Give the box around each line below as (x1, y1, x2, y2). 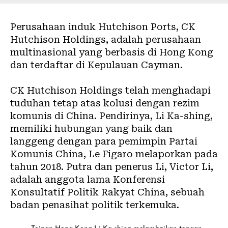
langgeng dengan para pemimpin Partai (10, 135, 197, 147)
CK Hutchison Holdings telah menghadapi (10, 84, 211, 96)
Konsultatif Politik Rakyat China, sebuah (10, 186, 205, 197)
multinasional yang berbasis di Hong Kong (10, 46, 213, 58)
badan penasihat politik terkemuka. (10, 199, 179, 210)
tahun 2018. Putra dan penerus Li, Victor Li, (10, 161, 213, 172)
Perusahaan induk (10, 21, 98, 32)
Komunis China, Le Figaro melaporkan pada (10, 148, 218, 159)
